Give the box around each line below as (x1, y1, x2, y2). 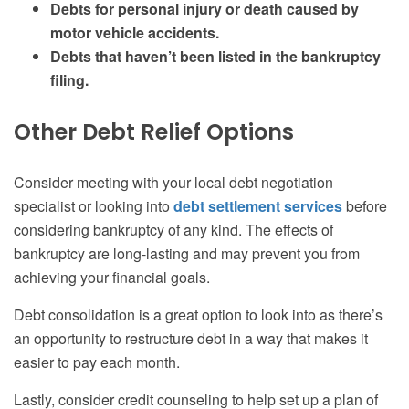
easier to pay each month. (14, 351, 180, 373)
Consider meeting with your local (14, 172, 229, 194)
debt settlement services (173, 195, 342, 217)
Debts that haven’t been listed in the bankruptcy (50, 46, 381, 68)
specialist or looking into (14, 195, 173, 217)
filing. (50, 69, 92, 91)
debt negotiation (229, 172, 333, 194)
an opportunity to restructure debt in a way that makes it (14, 328, 368, 350)
